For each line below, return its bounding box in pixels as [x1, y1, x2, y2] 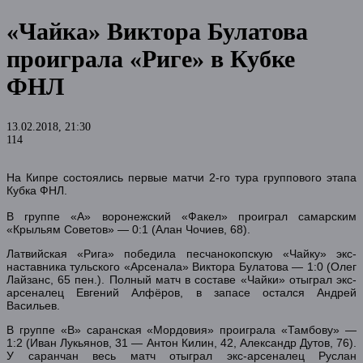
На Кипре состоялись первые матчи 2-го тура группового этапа [6, 170, 357, 184]
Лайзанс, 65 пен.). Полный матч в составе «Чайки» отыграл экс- [6, 272, 357, 286]
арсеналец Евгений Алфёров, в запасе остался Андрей [6, 285, 357, 299]
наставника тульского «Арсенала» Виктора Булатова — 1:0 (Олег [6, 259, 357, 273]
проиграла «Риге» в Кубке [6, 45, 295, 72]
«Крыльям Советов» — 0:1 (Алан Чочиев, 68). [6, 222, 250, 236]
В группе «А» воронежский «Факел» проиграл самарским [6, 209, 357, 223]
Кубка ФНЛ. [6, 183, 67, 197]
